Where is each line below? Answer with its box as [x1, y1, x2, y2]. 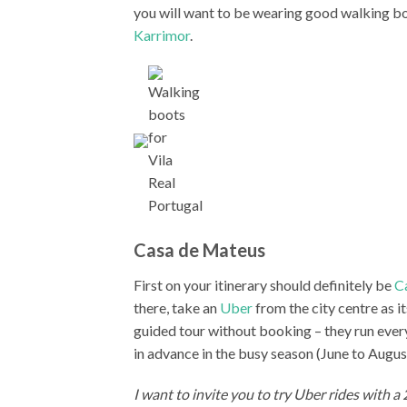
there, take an [134, 298, 220, 316]
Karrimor [134, 26, 190, 45]
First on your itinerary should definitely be [134, 275, 394, 293]
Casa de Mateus [134, 238, 265, 261]
